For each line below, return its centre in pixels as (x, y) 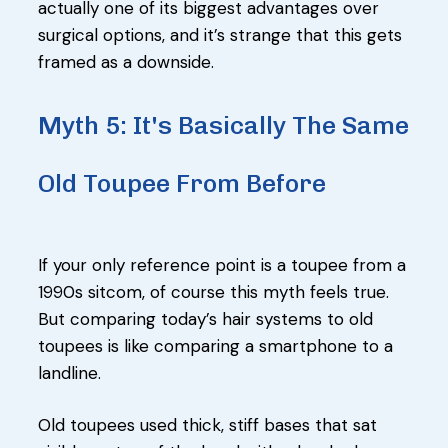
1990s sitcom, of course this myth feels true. (213, 291)
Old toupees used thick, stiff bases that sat (207, 424)
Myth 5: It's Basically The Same (223, 124)
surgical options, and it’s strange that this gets (220, 34)
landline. (69, 372)
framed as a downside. (126, 61)
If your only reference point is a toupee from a (222, 264)
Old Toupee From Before (182, 182)
